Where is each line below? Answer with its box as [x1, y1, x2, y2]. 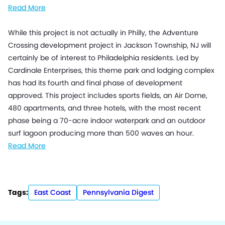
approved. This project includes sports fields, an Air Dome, [8, 90, 207, 101]
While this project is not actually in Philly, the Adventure [8, 28, 198, 38]
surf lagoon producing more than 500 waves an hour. [8, 128, 196, 139]
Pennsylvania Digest [83, 187, 154, 198]
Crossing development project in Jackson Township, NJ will [8, 40, 211, 51]
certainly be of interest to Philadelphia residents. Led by [8, 53, 199, 63]
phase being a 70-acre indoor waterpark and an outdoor [8, 116, 205, 126]
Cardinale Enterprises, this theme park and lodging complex [8, 65, 214, 76]
